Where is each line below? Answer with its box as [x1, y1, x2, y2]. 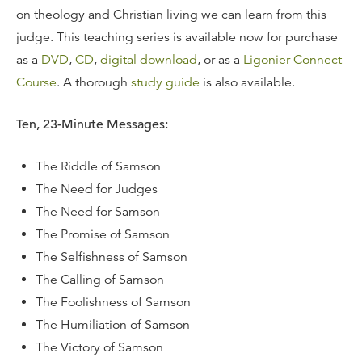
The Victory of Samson [36, 339, 163, 356]
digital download [100, 51, 197, 68]
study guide [131, 74, 200, 90]
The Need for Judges [36, 180, 158, 197]
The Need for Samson [36, 203, 160, 220]
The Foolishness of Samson [36, 293, 191, 310]
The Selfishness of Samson [36, 248, 187, 265]
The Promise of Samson [36, 225, 170, 242]
